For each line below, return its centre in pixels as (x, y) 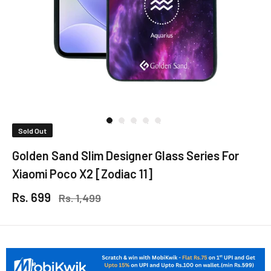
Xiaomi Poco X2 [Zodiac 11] (82, 173)
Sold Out (32, 130)
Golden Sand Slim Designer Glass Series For (126, 155)
